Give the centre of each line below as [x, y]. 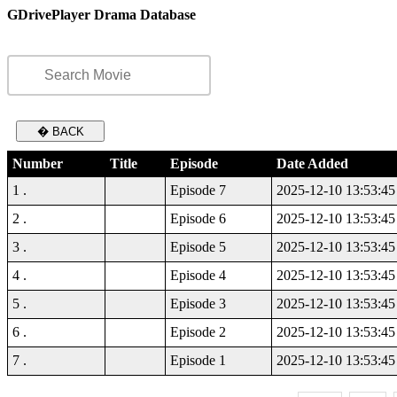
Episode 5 [198, 247]
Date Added [312, 163]
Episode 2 [198, 332]
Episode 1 [198, 360]
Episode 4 [198, 275]
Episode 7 [198, 190]
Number [38, 163]
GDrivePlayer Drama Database [101, 15]
